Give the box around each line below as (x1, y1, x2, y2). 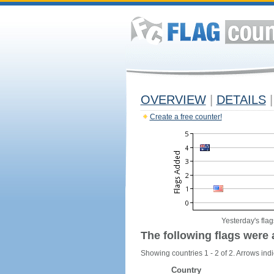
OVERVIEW (140, 93, 206, 106)
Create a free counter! (149, 113, 222, 121)
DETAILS (216, 93, 266, 106)
